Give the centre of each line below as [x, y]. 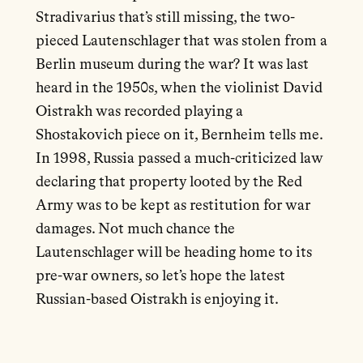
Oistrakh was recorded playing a [139, 112]
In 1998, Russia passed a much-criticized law [179, 159]
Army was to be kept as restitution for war [173, 206]
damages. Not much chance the [135, 230]
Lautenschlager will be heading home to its [173, 253]
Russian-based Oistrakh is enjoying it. [157, 300]
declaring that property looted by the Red [169, 183]
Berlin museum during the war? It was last [172, 65]
